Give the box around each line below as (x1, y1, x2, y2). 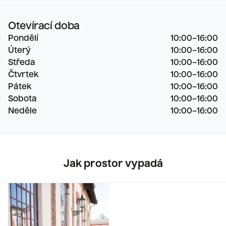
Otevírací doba (8, 22, 80, 32)
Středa (8, 59, 35, 68)
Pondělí (8, 35, 38, 43)
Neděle (8, 107, 37, 116)
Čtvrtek (8, 71, 39, 80)
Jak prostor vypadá (63, 159, 163, 170)
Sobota (8, 95, 37, 104)
